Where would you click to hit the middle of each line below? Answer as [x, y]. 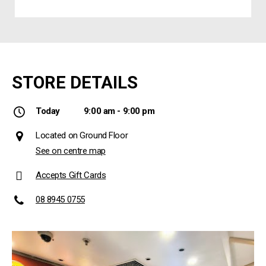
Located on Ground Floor [82, 135]
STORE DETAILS [75, 82]
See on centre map [71, 151]
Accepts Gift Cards [71, 175]
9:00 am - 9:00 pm [119, 111]
